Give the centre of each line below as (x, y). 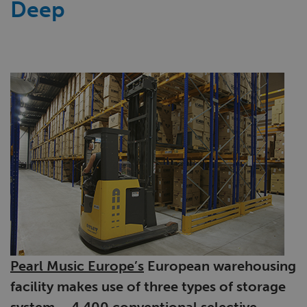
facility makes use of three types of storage (148, 286)
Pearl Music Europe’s (77, 266)
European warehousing (220, 266)
